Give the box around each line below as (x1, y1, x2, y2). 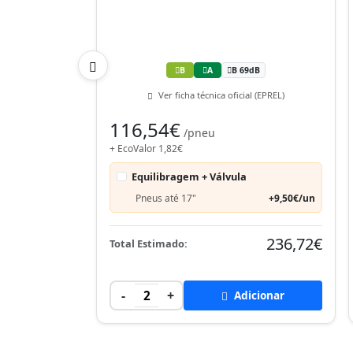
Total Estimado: (110, 236, 188, 251)
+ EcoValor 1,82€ (110, 141, 183, 155)
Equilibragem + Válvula (132, 169, 247, 184)
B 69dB (232, 64, 260, 76)
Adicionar (231, 287, 284, 303)
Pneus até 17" (136, 191, 196, 205)
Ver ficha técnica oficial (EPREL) (156, 88, 284, 101)
